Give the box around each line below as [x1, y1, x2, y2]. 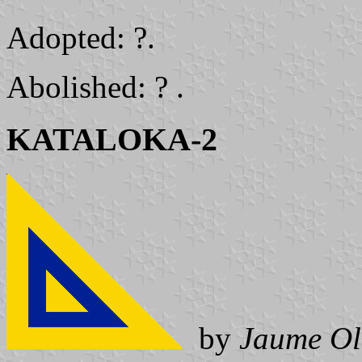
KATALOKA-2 [6, 120, 217, 158]
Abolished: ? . [6, 69, 184, 105]
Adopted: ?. [6, 20, 155, 56]
